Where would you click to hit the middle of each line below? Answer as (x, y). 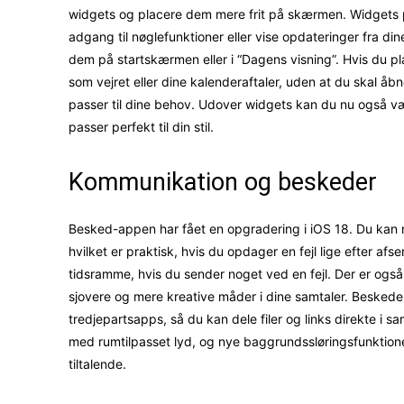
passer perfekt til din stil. (141, 127)
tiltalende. (97, 364)
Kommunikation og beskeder (223, 183)
